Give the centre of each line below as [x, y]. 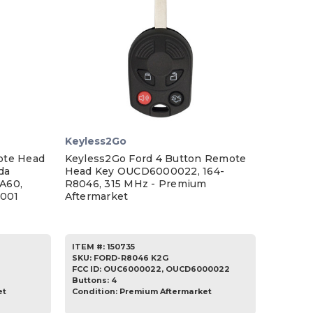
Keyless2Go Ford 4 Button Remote [155, 159]
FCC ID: [87, 269]
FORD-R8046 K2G [131, 258]
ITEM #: [88, 247]
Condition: [95, 292]
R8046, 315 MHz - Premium [136, 184]
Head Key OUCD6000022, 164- [145, 172]
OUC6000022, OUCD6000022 [166, 269]
